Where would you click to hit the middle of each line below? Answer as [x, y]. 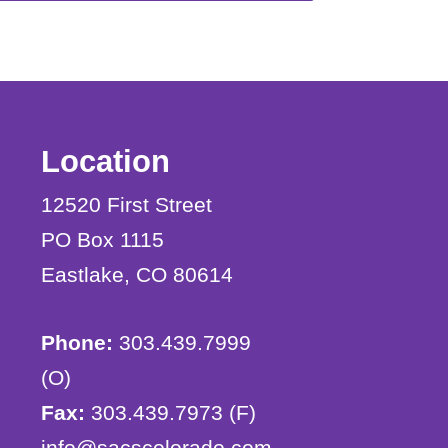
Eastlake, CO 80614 [136, 275]
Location [105, 162]
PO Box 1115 [102, 240]
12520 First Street [126, 205]
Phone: [76, 342]
